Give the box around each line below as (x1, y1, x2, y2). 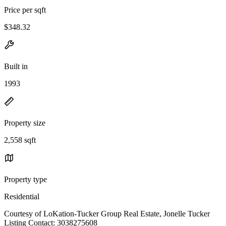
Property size (4, 118, 45, 127)
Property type (4, 175, 47, 184)
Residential (4, 192, 39, 201)
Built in (4, 62, 28, 71)
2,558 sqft (4, 135, 36, 144)
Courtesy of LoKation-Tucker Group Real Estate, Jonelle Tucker (4, 209, 210, 218)
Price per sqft (4, 5, 46, 14)
